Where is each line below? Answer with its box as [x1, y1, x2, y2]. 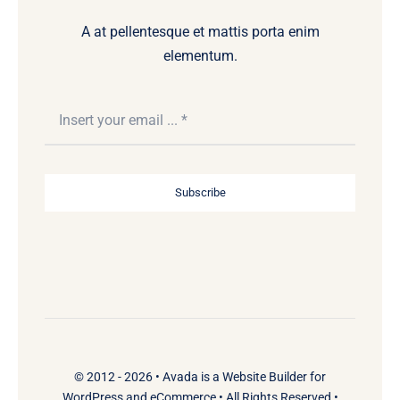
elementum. [162, 46, 237, 64]
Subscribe [174, 185, 226, 199]
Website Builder [222, 369, 307, 384]
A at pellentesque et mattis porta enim [80, 22, 320, 40]
